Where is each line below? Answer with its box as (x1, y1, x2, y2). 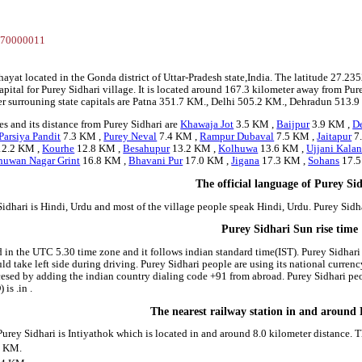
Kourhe (42, 143, 75, 155)
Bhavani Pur (128, 155, 183, 167)
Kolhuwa (218, 143, 259, 155)
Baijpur (276, 119, 310, 131)
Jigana (231, 155, 260, 167)
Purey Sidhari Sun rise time (221, 223, 358, 236)
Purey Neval (103, 131, 158, 143)
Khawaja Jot (180, 119, 234, 131)
